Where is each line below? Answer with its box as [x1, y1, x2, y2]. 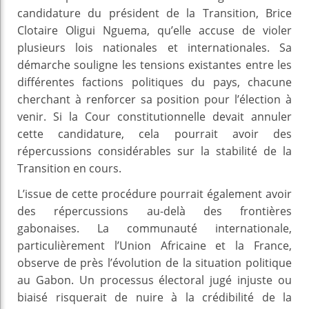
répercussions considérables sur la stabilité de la [17, 143, 292, 159]
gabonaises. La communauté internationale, [17, 220, 292, 236]
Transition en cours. [17, 160, 121, 176]
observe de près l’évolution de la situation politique [17, 255, 292, 270]
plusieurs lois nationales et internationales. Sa [17, 39, 292, 55]
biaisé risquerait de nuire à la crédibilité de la [17, 289, 292, 305]
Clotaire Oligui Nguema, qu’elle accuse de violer [17, 22, 292, 38]
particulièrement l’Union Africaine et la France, [17, 237, 292, 253]
